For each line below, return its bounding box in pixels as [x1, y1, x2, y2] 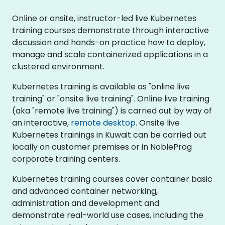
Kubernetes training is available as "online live [12, 80, 190, 92]
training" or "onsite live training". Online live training [12, 92, 209, 104]
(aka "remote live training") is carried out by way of [12, 104, 212, 117]
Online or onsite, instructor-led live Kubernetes [12, 12, 196, 24]
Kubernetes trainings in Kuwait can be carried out [12, 129, 206, 141]
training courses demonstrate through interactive [12, 24, 209, 36]
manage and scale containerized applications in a [12, 48, 208, 60]
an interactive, [12, 117, 71, 129]
